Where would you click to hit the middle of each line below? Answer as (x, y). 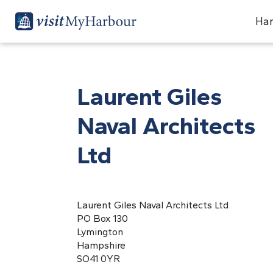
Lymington (100, 232)
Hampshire (101, 245)
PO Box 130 (102, 218)
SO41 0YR (98, 259)
